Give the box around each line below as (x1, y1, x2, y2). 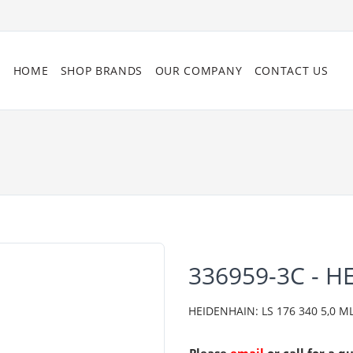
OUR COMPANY (154, 63, 243, 78)
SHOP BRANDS (60, 63, 143, 78)
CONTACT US (254, 63, 329, 78)
